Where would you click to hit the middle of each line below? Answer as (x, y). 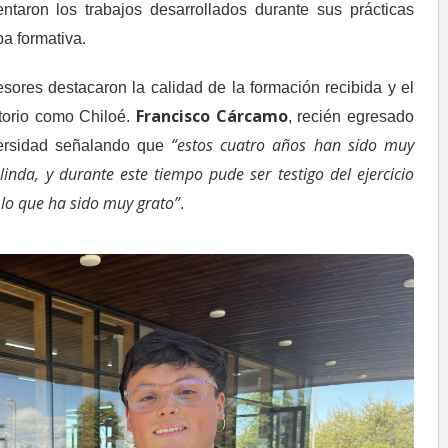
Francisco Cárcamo (212, 116)
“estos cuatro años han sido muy (292, 145)
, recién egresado (351, 117)
